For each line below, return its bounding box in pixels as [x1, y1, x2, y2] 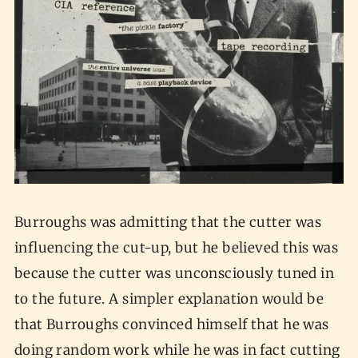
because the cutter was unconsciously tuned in [14, 265, 335, 283]
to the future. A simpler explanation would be [14, 290, 324, 308]
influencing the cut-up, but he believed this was [14, 239, 339, 257]
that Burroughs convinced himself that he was [14, 316, 329, 334]
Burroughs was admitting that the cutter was [14, 213, 322, 232]
